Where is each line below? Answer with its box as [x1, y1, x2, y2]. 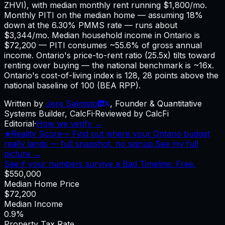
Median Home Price [4, 178, 79, 189]
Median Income [4, 198, 63, 209]
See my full [155, 138, 198, 149]
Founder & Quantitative [115, 98, 202, 108]
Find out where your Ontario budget [72, 128, 210, 139]
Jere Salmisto [46, 98, 98, 108]
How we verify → [36, 118, 102, 129]
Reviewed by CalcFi [95, 108, 169, 119]
